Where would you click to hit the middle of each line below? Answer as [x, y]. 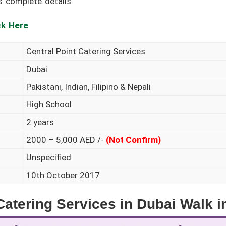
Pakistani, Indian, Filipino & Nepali [89, 87]
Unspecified [49, 158]
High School [49, 105]
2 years [40, 122]
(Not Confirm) [134, 140]
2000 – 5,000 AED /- [66, 140]
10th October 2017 [63, 175]
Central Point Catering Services [86, 52]
